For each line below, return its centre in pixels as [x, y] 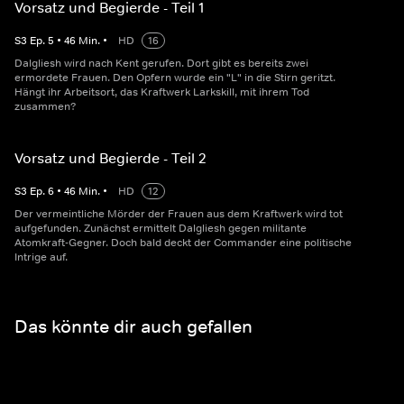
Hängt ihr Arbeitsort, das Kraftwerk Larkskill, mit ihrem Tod [162, 92]
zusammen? [46, 107]
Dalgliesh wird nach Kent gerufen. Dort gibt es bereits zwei [161, 64]
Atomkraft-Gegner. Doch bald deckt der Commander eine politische [183, 243]
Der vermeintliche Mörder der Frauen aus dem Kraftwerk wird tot [179, 214]
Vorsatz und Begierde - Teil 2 [110, 158]
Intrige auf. [41, 257]
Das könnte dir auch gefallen [133, 326]
